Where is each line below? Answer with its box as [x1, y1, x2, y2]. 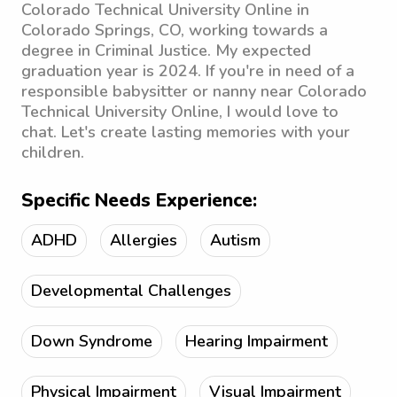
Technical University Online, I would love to [21, 101, 339, 122]
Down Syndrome [31, 331, 152, 352]
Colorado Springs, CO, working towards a [21, 19, 328, 41]
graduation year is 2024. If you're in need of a [21, 60, 354, 82]
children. [21, 142, 84, 163]
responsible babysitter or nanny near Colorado [21, 81, 367, 102]
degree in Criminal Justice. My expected [21, 40, 311, 61]
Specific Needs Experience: [21, 188, 257, 213]
